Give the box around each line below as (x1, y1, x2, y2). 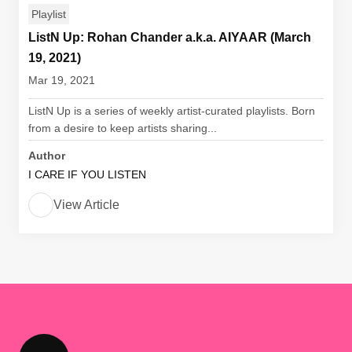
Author (28, 149, 65, 162)
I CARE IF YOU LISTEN (28, 168, 146, 181)
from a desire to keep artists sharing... (28, 122, 217, 134)
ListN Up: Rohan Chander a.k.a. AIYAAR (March (28, 31, 311, 44)
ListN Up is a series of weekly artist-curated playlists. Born (28, 104, 315, 117)
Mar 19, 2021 (28, 74, 95, 86)
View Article (53, 198, 119, 211)
